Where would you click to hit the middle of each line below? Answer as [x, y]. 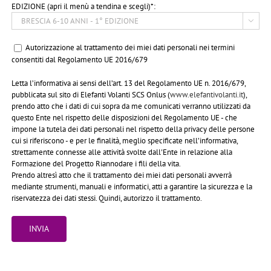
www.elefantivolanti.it [207, 95]
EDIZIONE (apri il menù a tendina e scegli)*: [84, 7]
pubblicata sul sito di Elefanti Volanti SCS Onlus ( [91, 95]
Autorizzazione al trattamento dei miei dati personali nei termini [130, 48]
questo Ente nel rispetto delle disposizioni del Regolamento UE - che [125, 118]
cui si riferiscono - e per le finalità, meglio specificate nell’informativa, [125, 141]
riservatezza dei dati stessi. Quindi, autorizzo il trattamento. [107, 198]
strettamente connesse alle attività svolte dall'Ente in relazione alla [122, 152]
